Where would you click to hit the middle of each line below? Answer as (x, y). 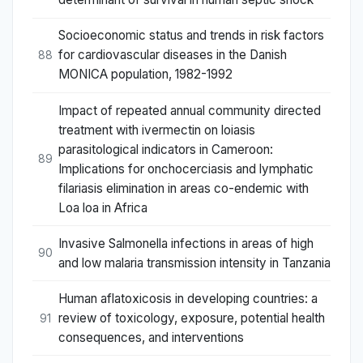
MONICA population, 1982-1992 (145, 75)
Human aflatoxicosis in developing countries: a (188, 299)
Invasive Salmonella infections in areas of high (186, 243)
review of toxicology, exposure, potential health (192, 318)
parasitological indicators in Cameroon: (166, 149)
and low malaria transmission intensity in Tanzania (194, 263)
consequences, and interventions (151, 338)
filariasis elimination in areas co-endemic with (184, 188)
